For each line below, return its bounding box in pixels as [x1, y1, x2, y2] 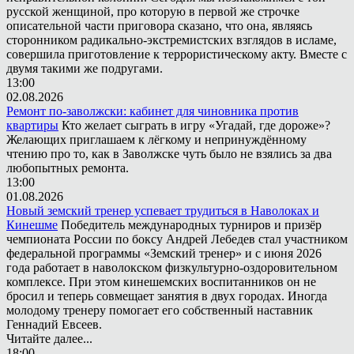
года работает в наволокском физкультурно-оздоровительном [6, 260, 337, 274]
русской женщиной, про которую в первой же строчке [6, 4, 299, 18]
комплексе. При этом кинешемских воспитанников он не [6, 274, 316, 288]
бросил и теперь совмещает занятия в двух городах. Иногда [6, 288, 327, 303]
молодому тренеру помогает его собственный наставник [6, 303, 313, 317]
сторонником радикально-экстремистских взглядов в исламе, [6, 32, 337, 47]
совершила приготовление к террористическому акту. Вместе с [6, 47, 347, 61]
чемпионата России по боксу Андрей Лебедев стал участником [6, 232, 348, 246]
